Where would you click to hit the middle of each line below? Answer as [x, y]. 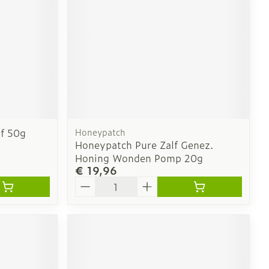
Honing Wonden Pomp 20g [139, 158]
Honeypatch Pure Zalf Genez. [144, 145]
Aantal [90, 182]
